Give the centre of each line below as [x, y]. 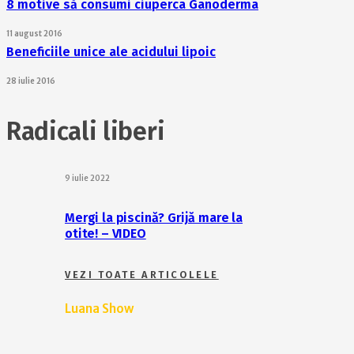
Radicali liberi [86, 131]
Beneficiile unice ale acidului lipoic [111, 52]
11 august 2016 [34, 34]
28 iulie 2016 [31, 81]
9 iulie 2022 [87, 178]
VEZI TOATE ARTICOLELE [142, 275]
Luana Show [99, 308]
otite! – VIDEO [105, 234]
